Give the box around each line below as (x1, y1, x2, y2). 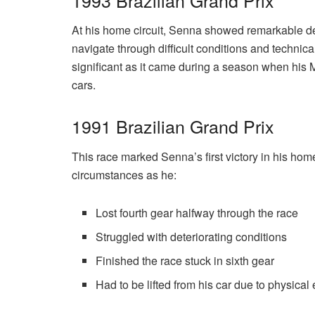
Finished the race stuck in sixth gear (96, 252, 275, 269)
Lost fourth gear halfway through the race (96, 204, 299, 221)
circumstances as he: (72, 166, 176, 183)
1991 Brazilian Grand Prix (72, 113, 274, 139)
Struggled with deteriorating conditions (96, 228, 288, 245)
